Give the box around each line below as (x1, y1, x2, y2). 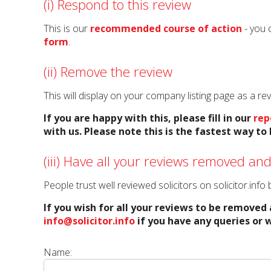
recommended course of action (90, 22, 242, 35)
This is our (44, 22, 90, 35)
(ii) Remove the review (44, 62, 172, 81)
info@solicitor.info (44, 214, 135, 227)
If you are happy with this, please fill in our (44, 111, 253, 125)
